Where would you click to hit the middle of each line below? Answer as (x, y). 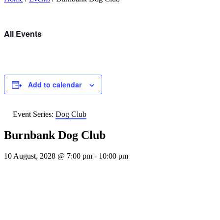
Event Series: (34, 114)
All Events (23, 34)
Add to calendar (55, 84)
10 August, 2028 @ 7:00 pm (48, 156)
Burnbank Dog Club (55, 135)
